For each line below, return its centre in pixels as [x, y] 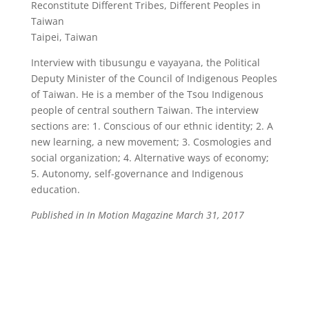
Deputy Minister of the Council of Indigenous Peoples [154, 78]
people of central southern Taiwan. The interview [144, 110]
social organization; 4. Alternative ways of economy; [150, 158]
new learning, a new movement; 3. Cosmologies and [151, 142]
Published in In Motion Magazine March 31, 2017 [137, 215]
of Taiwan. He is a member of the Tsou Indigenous [147, 94]
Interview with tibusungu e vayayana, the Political [145, 62]
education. [55, 189]
